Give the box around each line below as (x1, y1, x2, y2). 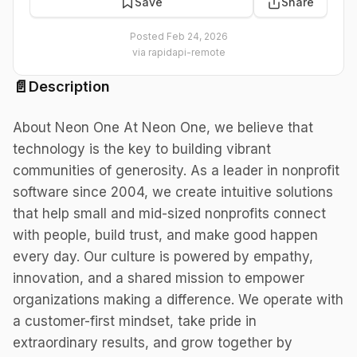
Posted (129, 30, 167, 42)
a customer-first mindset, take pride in (13, 313, 257, 329)
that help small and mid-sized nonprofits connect (13, 206, 326, 222)
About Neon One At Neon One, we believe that (13, 120, 313, 135)
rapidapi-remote (147, 46, 226, 58)
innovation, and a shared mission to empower (13, 270, 304, 286)
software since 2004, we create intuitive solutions (13, 184, 333, 200)
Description (29, 78, 110, 95)
